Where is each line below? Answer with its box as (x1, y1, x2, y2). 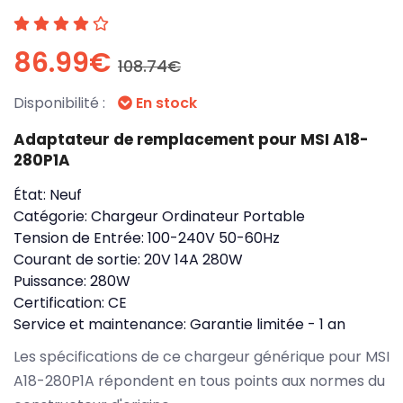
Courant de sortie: (13, 248, 144, 270)
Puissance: (13, 270, 90, 291)
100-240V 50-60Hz (148, 227, 280, 248)
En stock (132, 92, 197, 113)
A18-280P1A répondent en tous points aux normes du (13, 370, 385, 391)
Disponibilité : (13, 92, 109, 113)
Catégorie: (13, 205, 91, 227)
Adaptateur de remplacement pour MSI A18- (13, 128, 369, 150)
